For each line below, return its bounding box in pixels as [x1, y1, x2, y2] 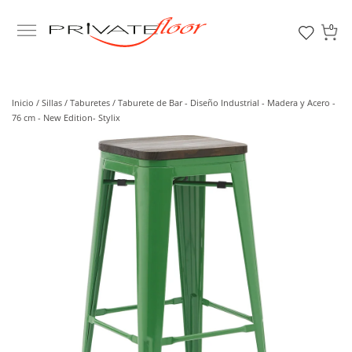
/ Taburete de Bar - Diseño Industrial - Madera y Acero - [112, 97, 335, 108]
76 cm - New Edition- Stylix [12, 112, 120, 123]
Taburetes [70, 97, 112, 108]
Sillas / [42, 97, 70, 108]
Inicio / [12, 97, 42, 108]
